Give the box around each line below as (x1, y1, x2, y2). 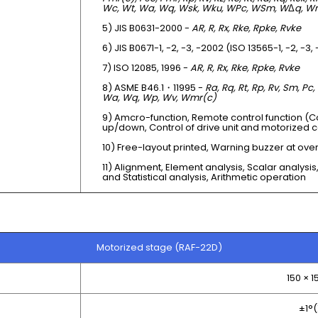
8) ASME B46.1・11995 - (102, 80, 205, 94)
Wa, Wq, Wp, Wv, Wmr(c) (102, 90, 216, 104)
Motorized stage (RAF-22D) (96, 241, 222, 255)
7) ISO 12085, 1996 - (102, 60, 190, 75)
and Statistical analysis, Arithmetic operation (102, 170, 306, 184)
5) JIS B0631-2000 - (102, 21, 192, 35)
